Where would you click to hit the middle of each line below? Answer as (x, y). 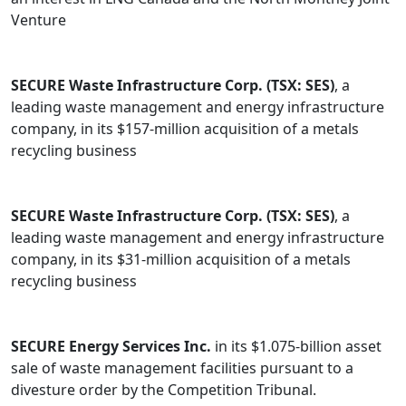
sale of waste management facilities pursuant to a (182, 368)
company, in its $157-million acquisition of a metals (185, 129)
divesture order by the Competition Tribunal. (164, 390)
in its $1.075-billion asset (296, 347)
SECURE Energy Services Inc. (111, 347)
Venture (39, 20)
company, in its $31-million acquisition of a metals (181, 260)
